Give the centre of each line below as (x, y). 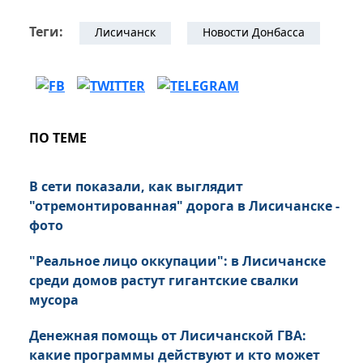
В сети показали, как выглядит (136, 187)
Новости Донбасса (254, 32)
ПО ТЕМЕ (58, 138)
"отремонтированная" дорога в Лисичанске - (184, 206)
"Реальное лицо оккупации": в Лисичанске (177, 261)
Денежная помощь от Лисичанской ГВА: (168, 336)
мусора (54, 300)
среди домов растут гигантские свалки (164, 281)
